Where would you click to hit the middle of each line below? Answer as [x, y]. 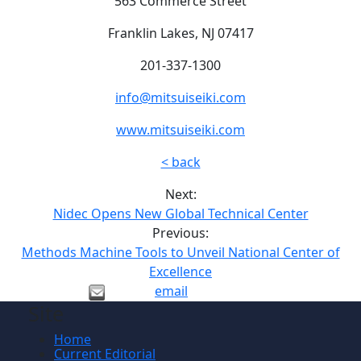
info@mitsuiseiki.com [180, 98]
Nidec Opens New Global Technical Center [180, 214]
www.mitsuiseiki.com [180, 130]
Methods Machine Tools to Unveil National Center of [180, 253]
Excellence [180, 272]
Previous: [180, 233]
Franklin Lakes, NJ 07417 [180, 33]
